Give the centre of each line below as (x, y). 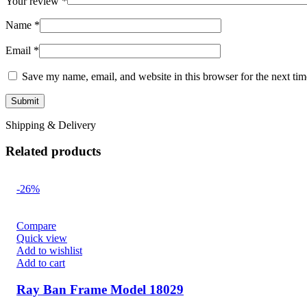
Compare (36, 226)
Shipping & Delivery (51, 125)
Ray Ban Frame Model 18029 (100, 289)
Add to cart (41, 263)
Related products (53, 151)
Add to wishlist (49, 251)
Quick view (42, 238)
